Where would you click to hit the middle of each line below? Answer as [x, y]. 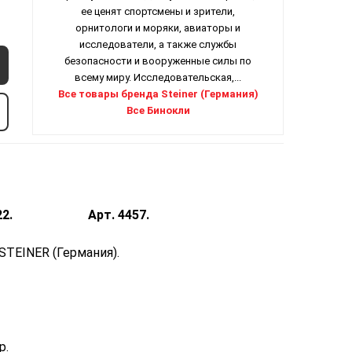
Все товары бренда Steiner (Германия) [158, 94]
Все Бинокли [158, 111]
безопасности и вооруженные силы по [158, 61]
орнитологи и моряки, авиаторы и [158, 28]
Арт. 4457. [119, 215]
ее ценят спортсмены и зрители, [158, 12]
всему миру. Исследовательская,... [158, 78]
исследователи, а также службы [158, 45]
